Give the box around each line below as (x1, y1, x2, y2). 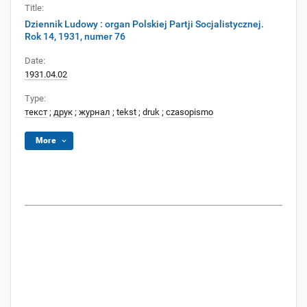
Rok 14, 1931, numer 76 (25, 31, 125, 42)
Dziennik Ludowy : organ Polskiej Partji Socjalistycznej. (25, 19, 264, 29)
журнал (79, 107, 110, 117)
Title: (25, 3, 44, 13)
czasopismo (166, 107, 213, 117)
